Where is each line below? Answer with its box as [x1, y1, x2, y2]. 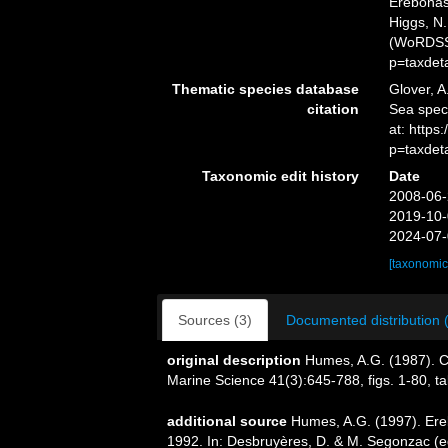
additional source [167, 412, 287, 429]
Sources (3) [178, 311, 252, 328]
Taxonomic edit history [201, 167, 359, 184]
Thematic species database [171, 80, 359, 97]
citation [306, 100, 359, 117]
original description [167, 351, 301, 368]
